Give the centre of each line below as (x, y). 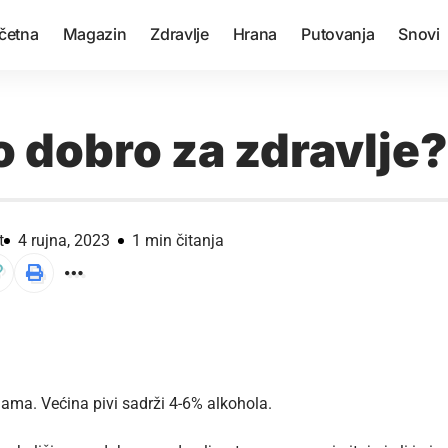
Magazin (94, 34)
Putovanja (338, 34)
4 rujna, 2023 (64, 240)
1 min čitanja (178, 240)
